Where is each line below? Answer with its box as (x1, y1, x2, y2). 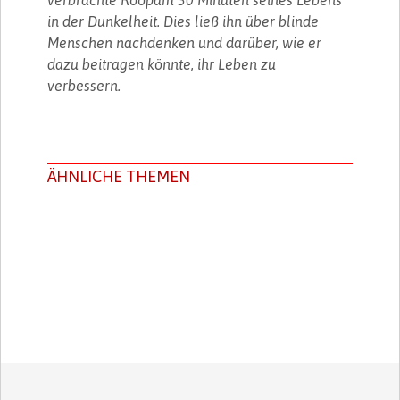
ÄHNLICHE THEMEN (47, 166, 191, 186)
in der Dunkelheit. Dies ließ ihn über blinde (47, 12, 320, 29)
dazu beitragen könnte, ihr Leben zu (47, 55, 277, 72)
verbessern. (47, 77, 121, 94)
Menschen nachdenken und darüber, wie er (47, 34, 322, 51)
